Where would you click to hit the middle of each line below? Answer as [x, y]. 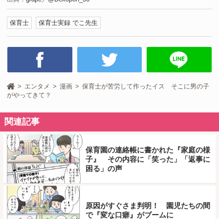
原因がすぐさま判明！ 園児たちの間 [148, 206]
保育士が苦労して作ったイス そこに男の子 [146, 86]
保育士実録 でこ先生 [68, 23]
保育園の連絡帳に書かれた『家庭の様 [148, 150]
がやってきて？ [29, 95]
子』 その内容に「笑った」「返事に [148, 159]
